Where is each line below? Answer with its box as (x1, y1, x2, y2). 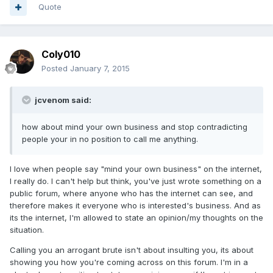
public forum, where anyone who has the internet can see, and (10, 188, 253, 199)
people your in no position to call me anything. (22, 134, 198, 144)
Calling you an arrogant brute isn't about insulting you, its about (10, 245, 253, 255)
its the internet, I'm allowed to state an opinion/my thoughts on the (10, 213, 263, 223)
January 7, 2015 (70, 63, 130, 74)
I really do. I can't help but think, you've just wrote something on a (10, 176, 261, 186)
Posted (41, 63, 70, 74)
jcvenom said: (33, 95, 91, 105)
